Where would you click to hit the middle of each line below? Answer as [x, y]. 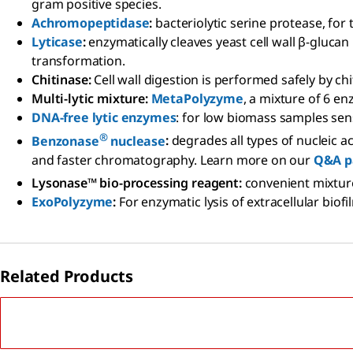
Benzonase [65, 141]
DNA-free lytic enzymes [104, 118]
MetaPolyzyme [197, 99]
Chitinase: [63, 80]
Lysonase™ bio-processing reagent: [137, 183]
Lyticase [57, 42]
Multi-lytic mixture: [91, 99]
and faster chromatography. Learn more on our [173, 160]
